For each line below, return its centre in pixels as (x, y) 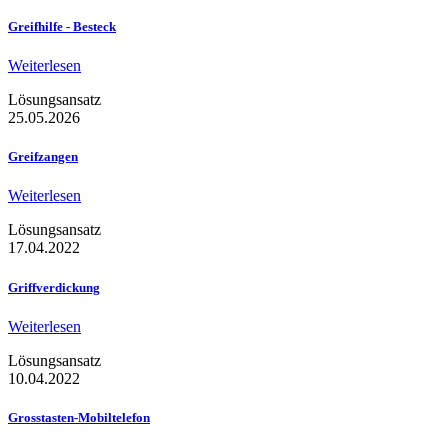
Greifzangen (43, 157)
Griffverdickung (54, 287)
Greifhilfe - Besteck (62, 26)
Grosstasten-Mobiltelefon (79, 417)
